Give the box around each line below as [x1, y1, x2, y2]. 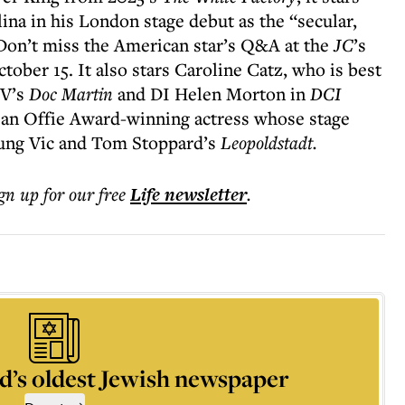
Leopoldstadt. [221, 130, 317, 155]
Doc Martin [29, 81, 118, 106]
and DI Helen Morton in [118, 81, 310, 106]
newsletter [160, 182, 247, 207]
